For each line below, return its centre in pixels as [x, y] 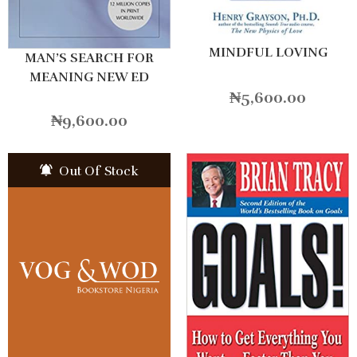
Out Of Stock [97, 172]
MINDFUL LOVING [268, 53]
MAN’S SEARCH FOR [89, 59]
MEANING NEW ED [89, 78]
